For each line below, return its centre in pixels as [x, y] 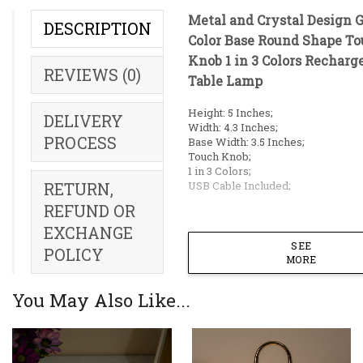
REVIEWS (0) [92, 75]
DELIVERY [83, 121]
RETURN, [79, 189]
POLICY [74, 254]
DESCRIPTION [98, 28]
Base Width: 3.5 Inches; [246, 142]
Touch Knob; [220, 157]
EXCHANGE [88, 233]
